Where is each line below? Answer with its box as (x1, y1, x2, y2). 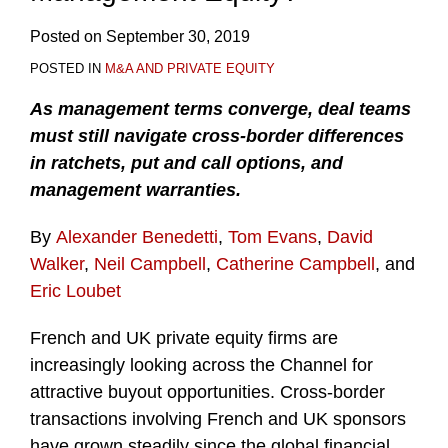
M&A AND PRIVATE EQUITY (105, 60, 275, 76)
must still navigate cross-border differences (30, 125, 404, 146)
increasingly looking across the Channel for (30, 354, 373, 375)
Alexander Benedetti (56, 226, 218, 247)
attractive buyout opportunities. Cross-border (30, 381, 385, 402)
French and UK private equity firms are (30, 327, 338, 348)
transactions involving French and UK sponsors (30, 408, 406, 429)
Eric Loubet (30, 280, 121, 301)
